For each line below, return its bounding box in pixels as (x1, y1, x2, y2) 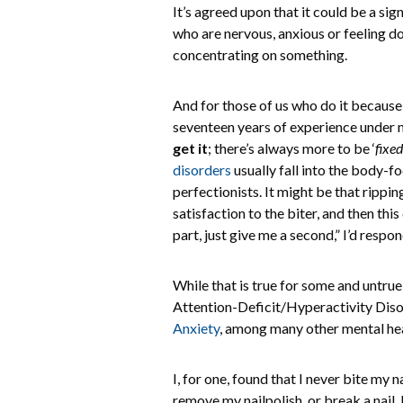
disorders (173, 161, 231, 178)
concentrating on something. (173, 46, 350, 63)
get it (173, 139, 208, 157)
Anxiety (173, 319, 219, 336)
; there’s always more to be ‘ (208, 139, 375, 157)
